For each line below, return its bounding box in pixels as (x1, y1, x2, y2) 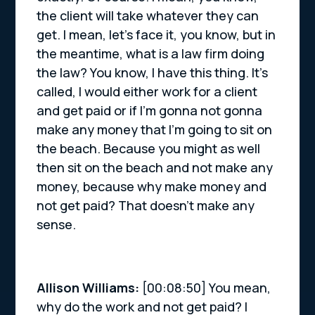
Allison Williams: (37, 279, 143, 297)
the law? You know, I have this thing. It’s (37, 64, 269, 82)
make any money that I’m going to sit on (37, 121, 273, 139)
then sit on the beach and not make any (37, 159, 274, 176)
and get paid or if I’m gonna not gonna (37, 102, 263, 120)
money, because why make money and (37, 178, 267, 195)
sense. (37, 216, 77, 233)
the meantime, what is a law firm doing (37, 45, 265, 63)
